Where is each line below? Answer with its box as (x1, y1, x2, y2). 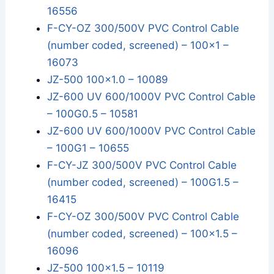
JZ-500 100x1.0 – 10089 (47, 73, 169, 86)
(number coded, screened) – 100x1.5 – (47, 228, 238, 240)
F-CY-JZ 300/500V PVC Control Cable (47, 159, 237, 172)
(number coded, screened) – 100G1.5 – (47, 176, 239, 189)
